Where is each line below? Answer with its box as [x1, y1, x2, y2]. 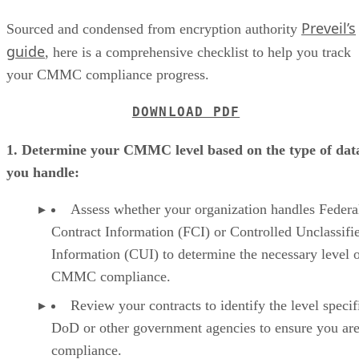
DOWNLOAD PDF [131, 103, 240, 119]
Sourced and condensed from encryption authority [6, 20, 301, 37]
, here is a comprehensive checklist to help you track [45, 43, 351, 60]
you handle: [6, 163, 79, 180]
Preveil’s [301, 18, 356, 38]
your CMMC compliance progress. [6, 66, 209, 83]
